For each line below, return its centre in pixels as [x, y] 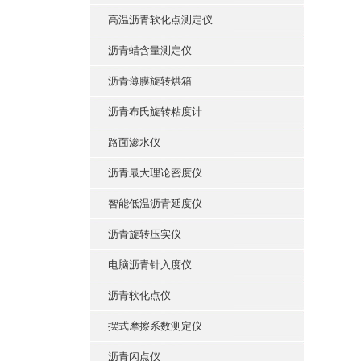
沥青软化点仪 [139, 295]
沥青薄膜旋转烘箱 [150, 81]
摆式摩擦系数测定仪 [155, 326]
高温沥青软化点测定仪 [160, 20]
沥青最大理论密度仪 [155, 173]
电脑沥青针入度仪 [150, 265]
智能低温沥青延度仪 [155, 203]
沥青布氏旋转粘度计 [155, 112]
